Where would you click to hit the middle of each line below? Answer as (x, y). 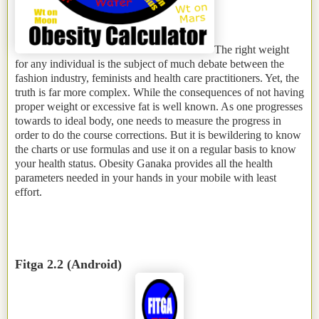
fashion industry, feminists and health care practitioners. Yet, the (157, 78)
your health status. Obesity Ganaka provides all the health (144, 163)
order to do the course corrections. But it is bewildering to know (158, 135)
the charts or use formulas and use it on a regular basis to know (156, 149)
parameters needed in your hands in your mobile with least (146, 177)
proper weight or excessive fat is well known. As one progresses (159, 106)
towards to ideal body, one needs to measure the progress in (148, 120)
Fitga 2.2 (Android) (68, 264)
